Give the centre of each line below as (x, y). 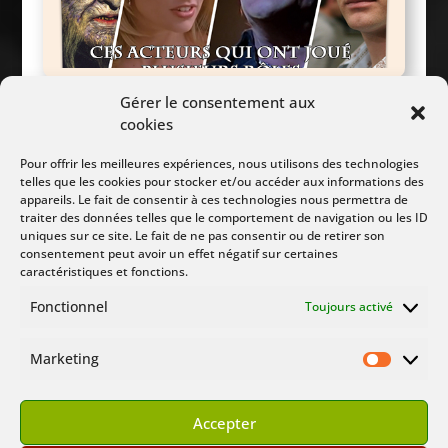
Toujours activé (349, 306)
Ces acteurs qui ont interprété (224, 53)
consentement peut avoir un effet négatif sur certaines (179, 253)
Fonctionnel (69, 306)
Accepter (224, 422)
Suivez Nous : (224, 194)
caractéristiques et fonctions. (104, 271)
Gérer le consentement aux (217, 102)
